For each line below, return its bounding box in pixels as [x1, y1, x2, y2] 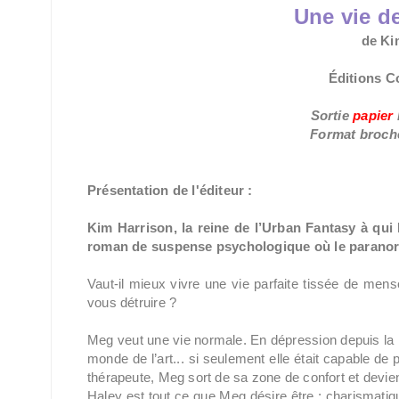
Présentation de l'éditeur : [87, 183, 253, 198]
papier [353, 108, 394, 123]
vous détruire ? [87, 295, 177, 310]
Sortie [310, 108, 354, 123]
